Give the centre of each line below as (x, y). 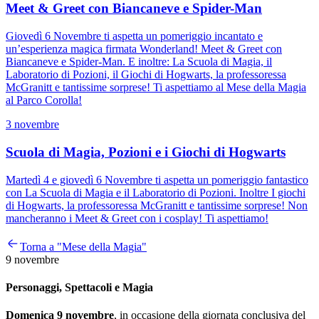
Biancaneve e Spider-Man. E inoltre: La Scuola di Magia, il (139, 62)
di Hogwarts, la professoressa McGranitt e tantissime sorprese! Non (157, 205)
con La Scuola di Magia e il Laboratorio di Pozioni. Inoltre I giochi (156, 192)
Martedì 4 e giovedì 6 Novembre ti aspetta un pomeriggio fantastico (157, 179)
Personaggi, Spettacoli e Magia (79, 287)
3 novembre (32, 125)
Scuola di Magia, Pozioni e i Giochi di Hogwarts (146, 152)
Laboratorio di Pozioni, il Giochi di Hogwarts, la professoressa (146, 75)
